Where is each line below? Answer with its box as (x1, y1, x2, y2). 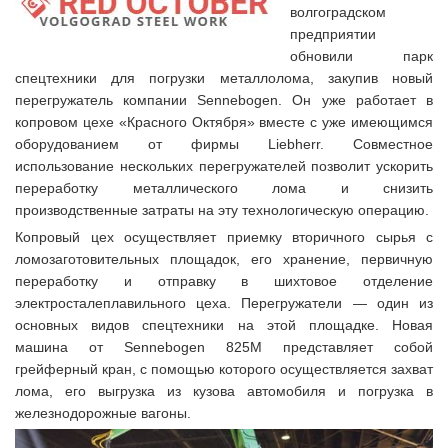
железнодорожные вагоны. (15, 405, 191, 421)
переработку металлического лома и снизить (15, 180, 433, 196)
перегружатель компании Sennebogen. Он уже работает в (15, 92, 433, 108)
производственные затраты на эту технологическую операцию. (15, 202, 429, 218)
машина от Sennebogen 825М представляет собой (15, 339, 433, 355)
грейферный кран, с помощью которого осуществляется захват (15, 361, 433, 377)
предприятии (290, 26, 376, 42)
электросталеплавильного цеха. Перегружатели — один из (15, 295, 433, 311)
